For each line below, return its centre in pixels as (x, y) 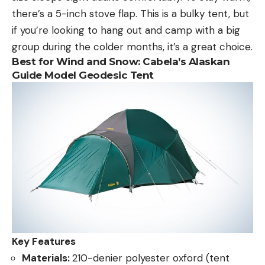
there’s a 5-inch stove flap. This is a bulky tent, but (130, 13)
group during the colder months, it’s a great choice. (132, 46)
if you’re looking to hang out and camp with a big (126, 30)
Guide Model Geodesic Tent (83, 75)
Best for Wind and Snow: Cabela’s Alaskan (121, 61)
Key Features (44, 241)
